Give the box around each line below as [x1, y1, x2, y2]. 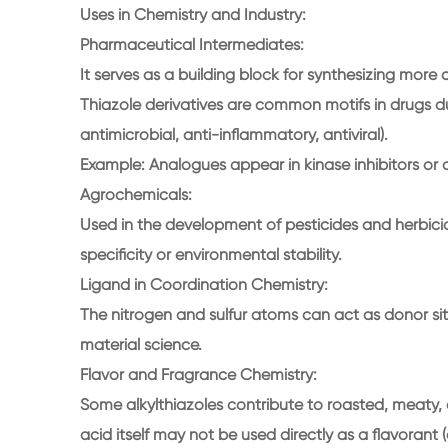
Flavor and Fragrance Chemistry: [80, 365, 317, 384]
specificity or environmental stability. [80, 245, 342, 264]
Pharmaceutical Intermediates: [80, 35, 304, 54]
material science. [80, 335, 202, 354]
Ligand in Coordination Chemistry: [80, 275, 328, 294]
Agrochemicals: [80, 185, 192, 204]
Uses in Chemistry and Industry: [80, 5, 306, 24]
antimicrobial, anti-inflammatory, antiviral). [80, 125, 388, 144]
